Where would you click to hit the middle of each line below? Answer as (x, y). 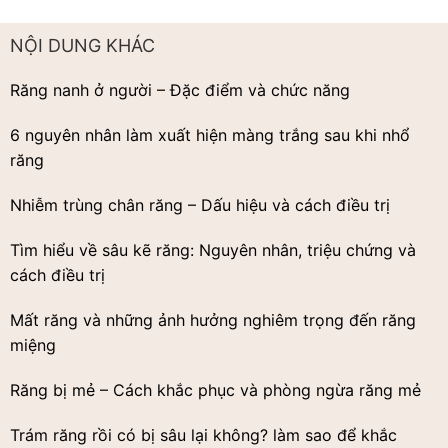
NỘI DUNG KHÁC (82, 45)
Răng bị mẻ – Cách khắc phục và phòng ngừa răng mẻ (215, 389)
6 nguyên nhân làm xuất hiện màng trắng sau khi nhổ (210, 134)
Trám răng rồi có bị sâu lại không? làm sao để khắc (203, 434)
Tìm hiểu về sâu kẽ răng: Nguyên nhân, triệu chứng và (213, 249)
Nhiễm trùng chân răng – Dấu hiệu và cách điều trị (200, 204)
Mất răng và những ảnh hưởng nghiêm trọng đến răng (213, 319)
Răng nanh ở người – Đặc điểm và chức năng (180, 89)
